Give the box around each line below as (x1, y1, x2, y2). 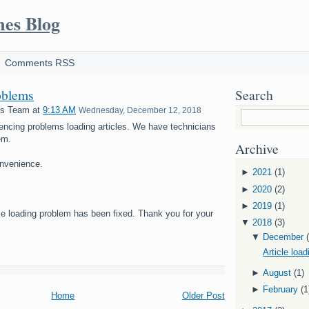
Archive (235, 139, 279, 157)
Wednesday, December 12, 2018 (79, 106, 201, 114)
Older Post (181, 290, 225, 301)
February (263, 284, 299, 295)
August (263, 268, 292, 278)
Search (235, 86, 273, 103)
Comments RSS (5, 57, 74, 68)
